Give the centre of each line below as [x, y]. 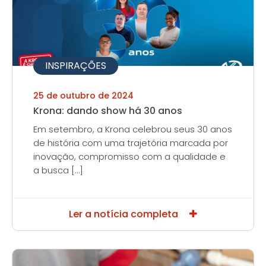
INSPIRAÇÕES [76, 66]
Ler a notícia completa [125, 214]
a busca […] [58, 170]
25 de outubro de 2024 [83, 96]
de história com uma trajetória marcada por [131, 143]
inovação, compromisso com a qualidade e [129, 156]
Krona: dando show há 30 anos [108, 111]
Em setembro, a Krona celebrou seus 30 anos [133, 129]
